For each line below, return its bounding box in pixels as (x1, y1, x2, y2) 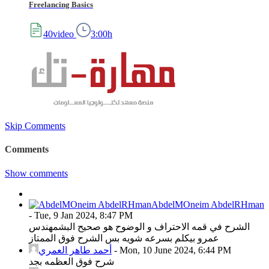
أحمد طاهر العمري (38, 244, 112, 255)
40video (43, 29, 74, 40)
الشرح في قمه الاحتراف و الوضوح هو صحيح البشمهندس (29, 221, 250, 232)
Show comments (5, 168, 68, 178)
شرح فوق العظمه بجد (29, 256, 114, 267)
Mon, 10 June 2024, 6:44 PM (119, 244, 231, 255)
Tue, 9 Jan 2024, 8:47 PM (34, 210, 133, 220)
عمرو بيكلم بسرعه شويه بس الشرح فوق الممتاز (29, 232, 219, 243)
